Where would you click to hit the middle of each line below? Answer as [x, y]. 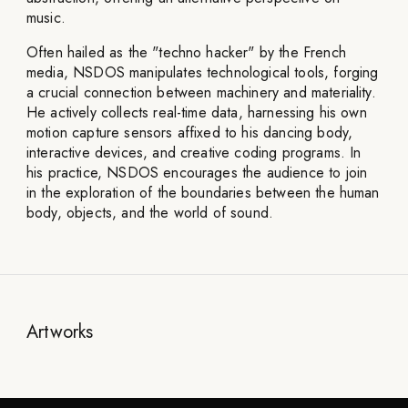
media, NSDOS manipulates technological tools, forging [203, 72]
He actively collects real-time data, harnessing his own [197, 112]
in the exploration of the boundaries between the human [203, 192]
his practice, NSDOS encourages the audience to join [197, 172]
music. [46, 17]
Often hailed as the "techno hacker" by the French [186, 52]
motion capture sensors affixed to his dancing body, [190, 132]
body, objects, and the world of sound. [150, 212]
